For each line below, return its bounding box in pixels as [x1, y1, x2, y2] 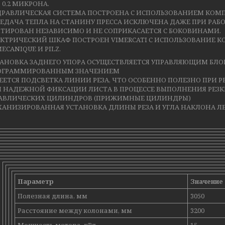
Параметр [18, 177, 54, 186]
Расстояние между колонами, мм [18, 206, 132, 215]
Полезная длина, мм [18, 191, 87, 200]
